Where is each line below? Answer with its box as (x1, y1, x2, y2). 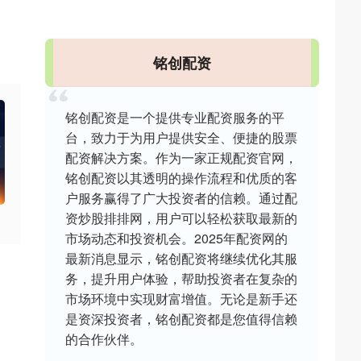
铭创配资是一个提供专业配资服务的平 (65, 107, 284, 127)
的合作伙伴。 (65, 329, 143, 348)
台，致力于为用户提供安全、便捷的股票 (65, 127, 297, 147)
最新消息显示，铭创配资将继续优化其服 (65, 248, 297, 268)
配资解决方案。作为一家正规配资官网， (65, 147, 297, 167)
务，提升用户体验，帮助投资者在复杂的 (65, 268, 297, 288)
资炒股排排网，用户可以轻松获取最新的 (65, 208, 297, 227)
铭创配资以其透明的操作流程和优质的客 (65, 168, 297, 187)
